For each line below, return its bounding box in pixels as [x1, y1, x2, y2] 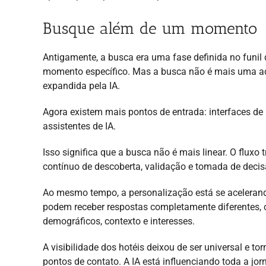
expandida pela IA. [43, 80, 120, 91]
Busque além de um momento [43, 18, 257, 38]
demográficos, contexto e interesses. [43, 215, 195, 227]
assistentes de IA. [43, 120, 116, 132]
